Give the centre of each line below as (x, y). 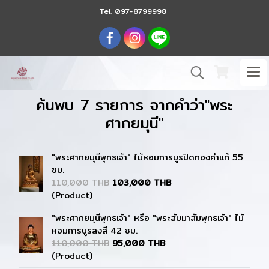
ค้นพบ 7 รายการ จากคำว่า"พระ (134, 105)
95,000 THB (139, 243)
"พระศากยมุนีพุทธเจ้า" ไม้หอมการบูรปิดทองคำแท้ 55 (148, 157)
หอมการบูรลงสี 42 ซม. (95, 231)
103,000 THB (142, 183)
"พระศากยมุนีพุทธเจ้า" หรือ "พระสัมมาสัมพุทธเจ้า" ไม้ (148, 218)
